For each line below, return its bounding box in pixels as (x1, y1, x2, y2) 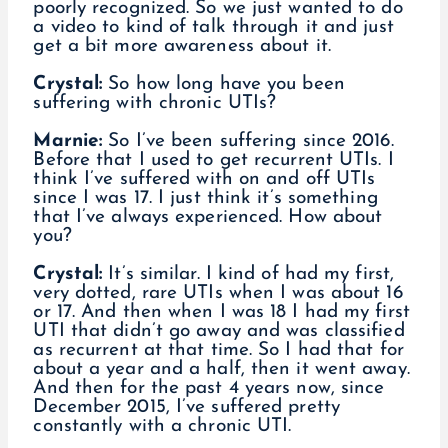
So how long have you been (102, 74, 345, 94)
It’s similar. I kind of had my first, (108, 264, 395, 284)
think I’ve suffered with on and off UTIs (33, 169, 376, 189)
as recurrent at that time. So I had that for (33, 340, 404, 360)
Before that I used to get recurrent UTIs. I (33, 150, 394, 170)
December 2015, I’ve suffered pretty (33, 397, 340, 417)
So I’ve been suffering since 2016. (102, 131, 394, 151)
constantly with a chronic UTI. (33, 416, 298, 436)
